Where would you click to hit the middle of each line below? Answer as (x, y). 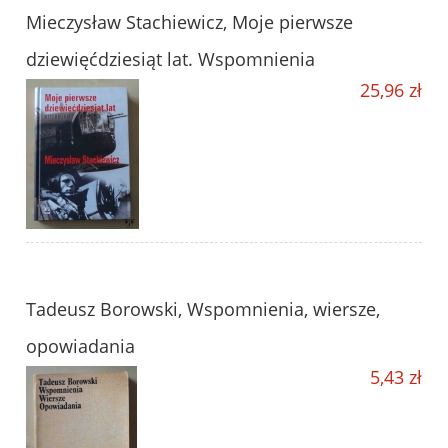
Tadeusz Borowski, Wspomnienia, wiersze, (203, 309)
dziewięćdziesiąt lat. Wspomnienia (170, 59)
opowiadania (80, 346)
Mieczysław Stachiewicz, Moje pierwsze (189, 22)
